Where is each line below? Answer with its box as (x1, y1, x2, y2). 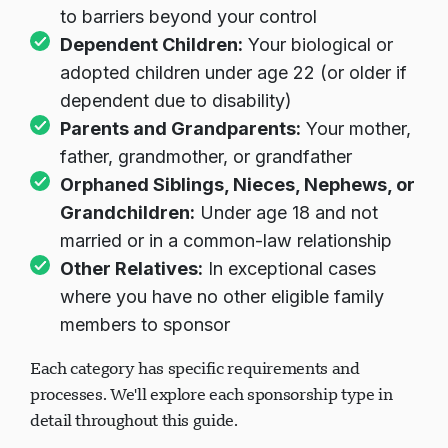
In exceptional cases (203, 258, 376, 279)
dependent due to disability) (60, 90, 292, 111)
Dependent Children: (60, 34, 243, 55)
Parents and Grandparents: (60, 118, 301, 139)
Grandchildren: (60, 202, 195, 223)
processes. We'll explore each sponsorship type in (30, 383, 393, 405)
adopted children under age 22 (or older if (60, 62, 407, 83)
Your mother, (301, 118, 411, 139)
